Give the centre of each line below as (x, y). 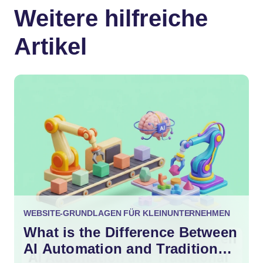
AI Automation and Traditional (127, 249)
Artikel (50, 46)
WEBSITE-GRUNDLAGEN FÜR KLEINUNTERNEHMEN (127, 213)
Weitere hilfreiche (111, 18)
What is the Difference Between (131, 232)
